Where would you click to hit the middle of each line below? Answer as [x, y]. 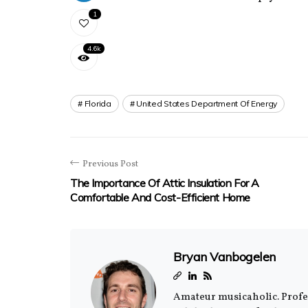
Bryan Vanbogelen [224, 257]
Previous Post [110, 164]
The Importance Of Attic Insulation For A [165, 183]
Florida [98, 103]
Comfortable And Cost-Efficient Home [161, 197]
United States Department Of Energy [207, 103]
